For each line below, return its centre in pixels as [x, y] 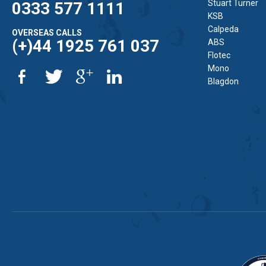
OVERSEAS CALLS [47, 33]
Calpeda [223, 29]
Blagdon [223, 82]
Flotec [219, 56]
